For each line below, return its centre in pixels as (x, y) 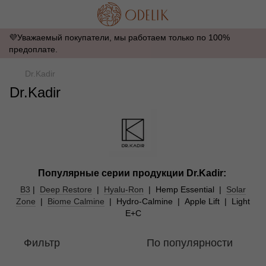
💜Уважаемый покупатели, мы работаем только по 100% (119, 37)
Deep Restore (66, 189)
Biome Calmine (76, 201)
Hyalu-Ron (124, 189)
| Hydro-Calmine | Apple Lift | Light (177, 201)
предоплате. (33, 49)
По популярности (190, 243)
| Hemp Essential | (185, 189)
